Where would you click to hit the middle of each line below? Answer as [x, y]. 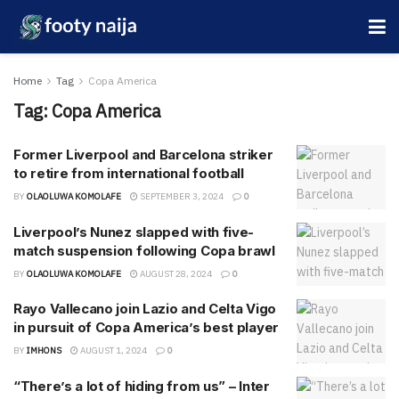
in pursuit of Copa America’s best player [146, 327]
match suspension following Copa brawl [144, 250]
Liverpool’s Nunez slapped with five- [134, 232]
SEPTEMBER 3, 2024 [181, 196]
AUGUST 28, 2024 [175, 273]
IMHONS [44, 350]
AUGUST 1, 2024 [113, 350]
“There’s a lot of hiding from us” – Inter [142, 386]
